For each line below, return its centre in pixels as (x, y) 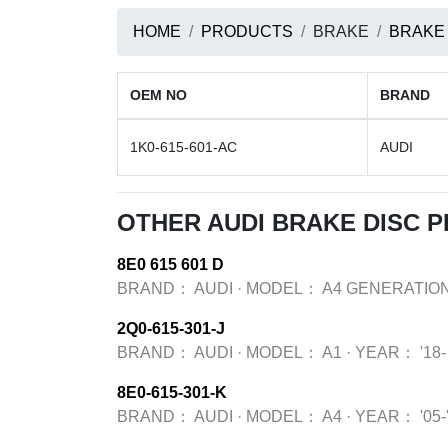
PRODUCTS (247, 31)
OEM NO (158, 95)
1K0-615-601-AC (183, 147)
